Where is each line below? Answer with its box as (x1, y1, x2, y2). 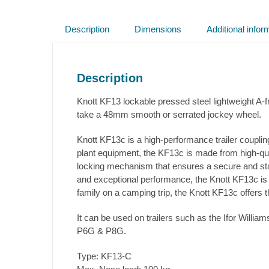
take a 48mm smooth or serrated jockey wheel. (77, 109, 261, 119)
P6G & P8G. (77, 225, 126, 236)
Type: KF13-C (77, 250, 131, 261)
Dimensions (134, 23, 181, 34)
